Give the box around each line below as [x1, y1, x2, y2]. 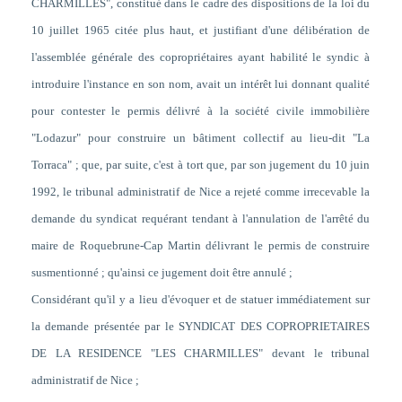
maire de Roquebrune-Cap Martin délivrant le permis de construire [31, 239, 371, 253]
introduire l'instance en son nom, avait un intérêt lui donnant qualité [31, 77, 371, 92]
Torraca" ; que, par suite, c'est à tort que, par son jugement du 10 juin [31, 158, 371, 172]
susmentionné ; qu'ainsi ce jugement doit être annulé [31, 266, 286, 280]
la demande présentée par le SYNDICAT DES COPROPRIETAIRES [31, 319, 371, 334]
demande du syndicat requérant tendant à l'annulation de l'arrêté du [31, 212, 371, 226]
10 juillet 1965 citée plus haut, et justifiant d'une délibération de [31, 23, 371, 38]
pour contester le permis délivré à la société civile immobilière [31, 104, 371, 118]
